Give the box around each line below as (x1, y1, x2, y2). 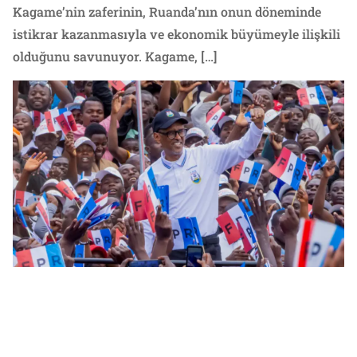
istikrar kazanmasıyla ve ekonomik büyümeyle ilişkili (13, 25, 340, 42)
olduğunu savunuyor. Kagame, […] (13, 47, 217, 65)
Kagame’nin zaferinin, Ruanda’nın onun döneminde (13, 2, 321, 20)
